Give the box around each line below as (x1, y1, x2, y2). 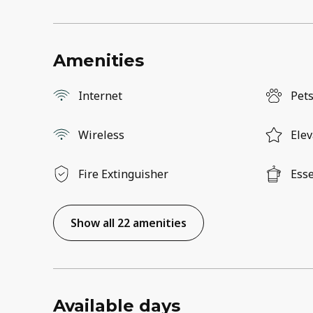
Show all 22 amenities (71, 215, 187, 231)
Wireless (78, 127, 124, 143)
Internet (78, 88, 122, 104)
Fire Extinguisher (78, 166, 168, 182)
